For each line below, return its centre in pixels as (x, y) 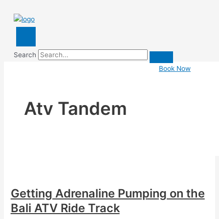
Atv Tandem (76, 108)
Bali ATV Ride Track (65, 208)
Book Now (175, 68)
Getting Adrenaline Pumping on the (108, 194)
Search (25, 55)
